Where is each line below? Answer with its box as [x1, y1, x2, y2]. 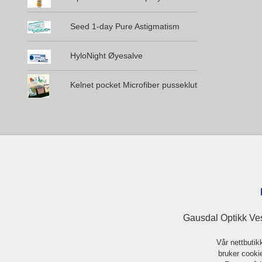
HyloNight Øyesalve [70, 51, 143, 61]
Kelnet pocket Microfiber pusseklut [70, 80, 197, 90]
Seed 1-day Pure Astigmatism [70, 22, 180, 32]
